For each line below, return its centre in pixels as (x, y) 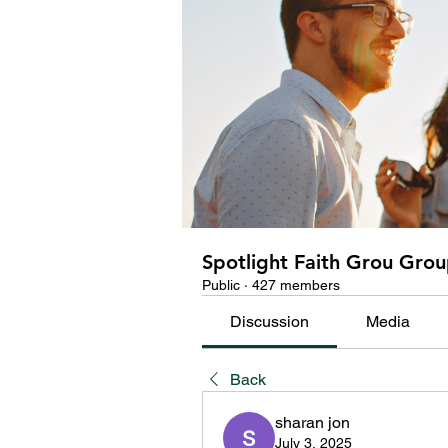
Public (221, 285)
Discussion (270, 321)
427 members (296, 285)
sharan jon (312, 422)
